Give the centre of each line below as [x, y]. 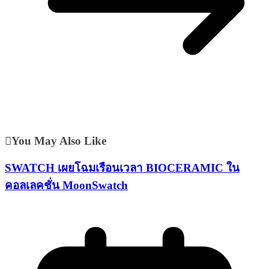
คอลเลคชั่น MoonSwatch [66, 185]
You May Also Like [59, 141]
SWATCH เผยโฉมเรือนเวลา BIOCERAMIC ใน [122, 168]
